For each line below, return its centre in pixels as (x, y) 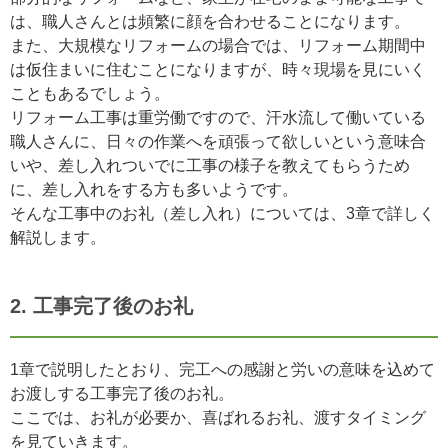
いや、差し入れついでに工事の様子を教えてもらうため (210, 165)
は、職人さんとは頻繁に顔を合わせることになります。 (210, 21)
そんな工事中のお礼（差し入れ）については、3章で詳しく (222, 213)
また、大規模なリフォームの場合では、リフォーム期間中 (218, 45)
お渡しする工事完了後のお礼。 (122, 393)
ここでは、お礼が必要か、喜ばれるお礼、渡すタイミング (218, 417)
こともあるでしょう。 (90, 93)
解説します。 (58, 237)
